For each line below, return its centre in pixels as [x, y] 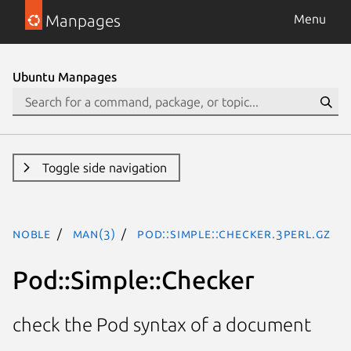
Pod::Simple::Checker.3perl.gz [234, 233]
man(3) [94, 233]
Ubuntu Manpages [65, 77]
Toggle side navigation [104, 168]
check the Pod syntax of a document [162, 325]
